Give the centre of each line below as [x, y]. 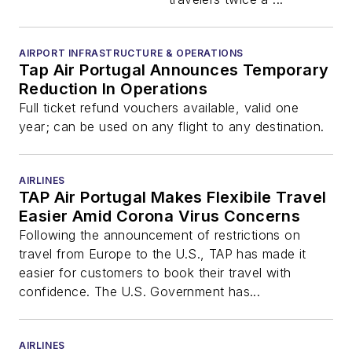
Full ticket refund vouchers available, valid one [159, 108]
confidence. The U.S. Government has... [140, 292]
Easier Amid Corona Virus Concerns [160, 216]
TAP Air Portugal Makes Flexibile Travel [173, 198]
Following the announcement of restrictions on [159, 235]
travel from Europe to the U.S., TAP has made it [163, 254]
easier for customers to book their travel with [155, 273]
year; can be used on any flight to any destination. [172, 127]
